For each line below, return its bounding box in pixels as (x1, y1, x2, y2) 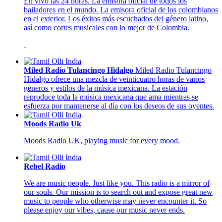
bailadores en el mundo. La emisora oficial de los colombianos (24, 5, 218, 14)
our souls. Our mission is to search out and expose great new (24, 188, 213, 197)
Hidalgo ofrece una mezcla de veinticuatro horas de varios (24, 75, 205, 84)
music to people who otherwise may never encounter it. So (24, 197, 207, 206)
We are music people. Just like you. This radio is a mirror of (24, 179, 210, 188)
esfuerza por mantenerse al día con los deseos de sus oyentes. (24, 102, 214, 111)
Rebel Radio (24, 162, 65, 171)
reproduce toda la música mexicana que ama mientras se (24, 93, 198, 102)
